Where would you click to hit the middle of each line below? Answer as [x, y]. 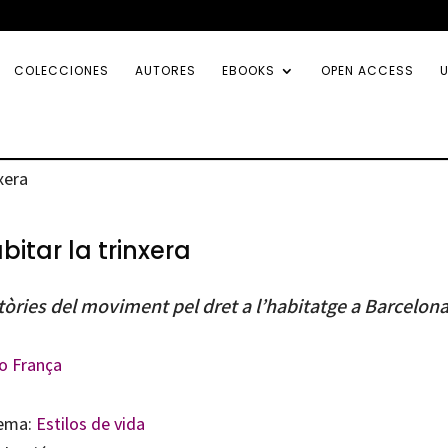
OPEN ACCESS [367, 70]
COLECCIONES [61, 70]
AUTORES [165, 70]
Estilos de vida [90, 424]
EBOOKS [248, 70]
